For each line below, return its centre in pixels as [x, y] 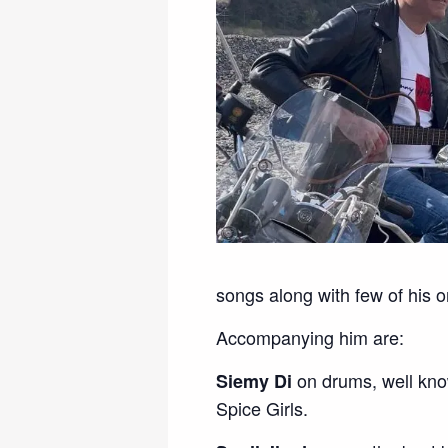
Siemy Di [254, 380]
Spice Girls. [262, 407]
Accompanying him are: [310, 336]
